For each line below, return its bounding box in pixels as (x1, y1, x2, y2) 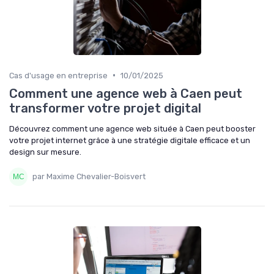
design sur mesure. (9, 147, 81, 157)
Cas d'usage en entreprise (9, 70, 108, 80)
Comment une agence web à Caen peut (9, 86, 242, 101)
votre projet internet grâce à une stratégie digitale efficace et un (9, 135, 250, 145)
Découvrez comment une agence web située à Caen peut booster (9, 124, 256, 133)
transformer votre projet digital (9, 100, 201, 116)
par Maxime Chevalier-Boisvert (32, 172, 146, 182)
